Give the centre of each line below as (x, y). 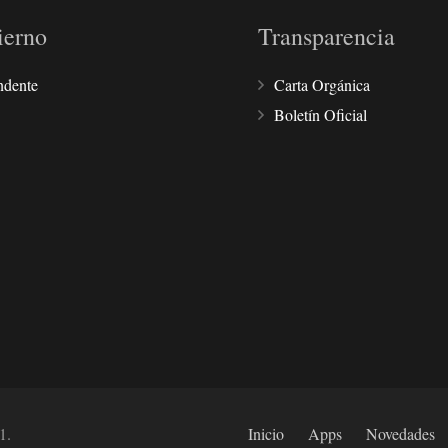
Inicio (266, 434)
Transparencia (326, 36)
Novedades (400, 434)
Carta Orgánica (322, 85)
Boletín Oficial (320, 115)
